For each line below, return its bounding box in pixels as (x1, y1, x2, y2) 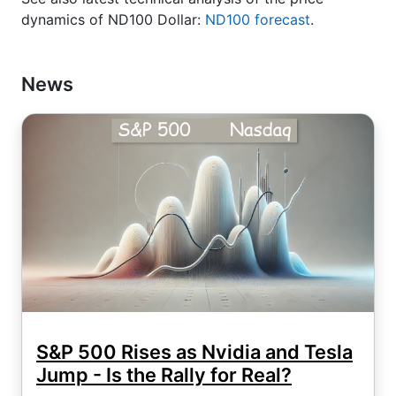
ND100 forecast (205, 11, 310, 28)
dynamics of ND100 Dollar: (21, 11, 205, 28)
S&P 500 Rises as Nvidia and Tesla (36, 339, 353, 363)
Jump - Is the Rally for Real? (36, 362, 292, 386)
